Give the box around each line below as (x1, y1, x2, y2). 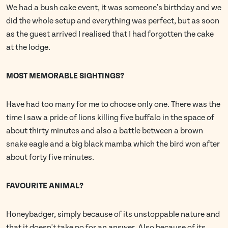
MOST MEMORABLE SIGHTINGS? (6, 71, 124, 81)
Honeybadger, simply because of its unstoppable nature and (6, 210, 220, 219)
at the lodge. (6, 43, 50, 52)
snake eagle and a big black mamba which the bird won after (6, 139, 220, 149)
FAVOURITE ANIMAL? (6, 181, 83, 191)
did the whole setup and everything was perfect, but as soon (6, 16, 219, 26)
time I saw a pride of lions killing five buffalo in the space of (6, 113, 214, 123)
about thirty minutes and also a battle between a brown (6, 126, 203, 136)
